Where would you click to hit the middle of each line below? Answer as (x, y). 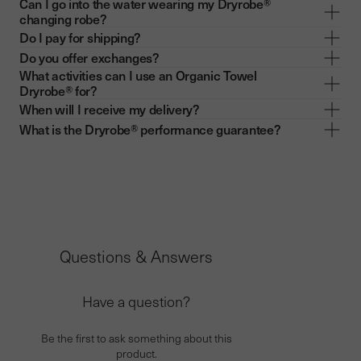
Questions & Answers (137, 257)
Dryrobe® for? (58, 91)
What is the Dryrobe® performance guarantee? (150, 129)
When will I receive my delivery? (110, 108)
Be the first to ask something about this (136, 338)
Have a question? (137, 302)
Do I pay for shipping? (80, 37)
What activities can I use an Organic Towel (138, 75)
